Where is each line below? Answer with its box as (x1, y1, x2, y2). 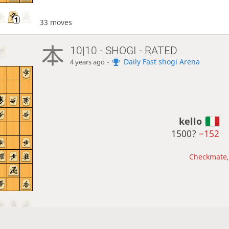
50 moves (39, 205, 72, 215)
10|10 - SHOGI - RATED (70, 44, 178, 57)
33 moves (39, 17, 72, 28)
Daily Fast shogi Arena (124, 56, 200, 66)
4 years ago (70, 57, 105, 66)
